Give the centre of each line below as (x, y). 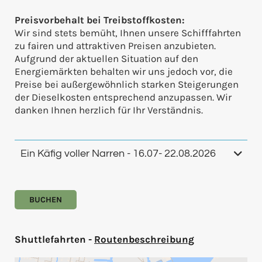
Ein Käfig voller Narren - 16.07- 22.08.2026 (118, 154)
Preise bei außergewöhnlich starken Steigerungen (127, 85)
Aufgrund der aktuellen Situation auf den (106, 59)
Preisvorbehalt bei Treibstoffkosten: (100, 20)
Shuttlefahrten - (54, 239)
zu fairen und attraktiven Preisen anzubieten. (115, 46)
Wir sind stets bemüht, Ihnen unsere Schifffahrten (128, 33)
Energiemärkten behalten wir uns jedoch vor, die (124, 72)
